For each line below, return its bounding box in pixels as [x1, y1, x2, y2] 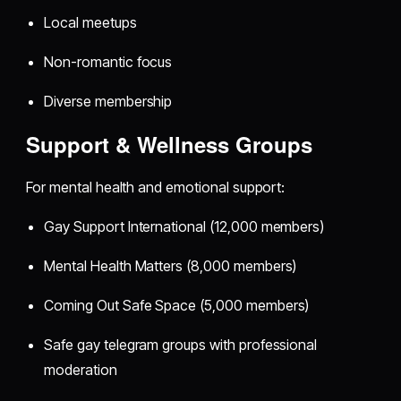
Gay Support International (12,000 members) [44, 217, 325, 235]
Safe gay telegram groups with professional [44, 335, 318, 354]
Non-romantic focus [44, 52, 173, 71]
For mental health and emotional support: [26, 177, 286, 196]
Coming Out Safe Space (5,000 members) [44, 295, 310, 314]
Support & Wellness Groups [26, 128, 313, 159]
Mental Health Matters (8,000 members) [44, 256, 297, 275]
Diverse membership [44, 91, 173, 110]
